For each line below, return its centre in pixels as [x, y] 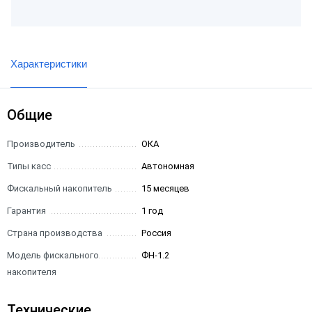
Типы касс [29, 166]
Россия [157, 233]
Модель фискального [53, 255]
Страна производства [55, 233]
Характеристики [49, 64]
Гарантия [26, 211]
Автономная [168, 166]
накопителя [32, 272]
